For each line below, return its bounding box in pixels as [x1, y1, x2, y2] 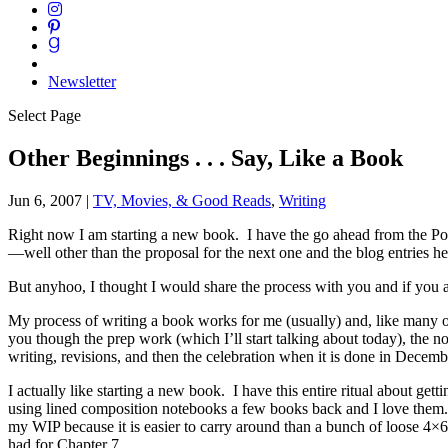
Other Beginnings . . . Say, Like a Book [8, 144, 403, 171]
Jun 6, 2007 [8, 191, 82, 209]
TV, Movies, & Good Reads [93, 191, 271, 209]
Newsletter [48, 73, 116, 90]
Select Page [8, 107, 81, 124]
